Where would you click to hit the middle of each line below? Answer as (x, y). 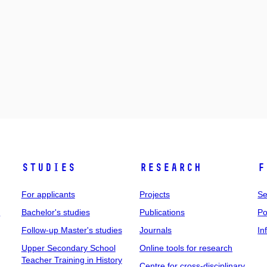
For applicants (48, 194)
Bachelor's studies (55, 212)
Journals (155, 230)
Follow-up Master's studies (72, 230)
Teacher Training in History (72, 260)
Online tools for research (186, 248)
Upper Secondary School (68, 248)
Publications (162, 212)
